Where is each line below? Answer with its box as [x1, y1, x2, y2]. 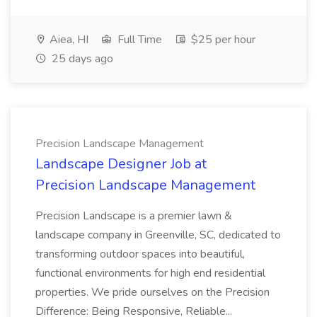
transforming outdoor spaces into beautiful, [35, 246, 245, 262]
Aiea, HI [47, 32, 88, 47]
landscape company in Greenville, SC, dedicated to [35, 227, 281, 243]
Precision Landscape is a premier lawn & [35, 208, 232, 224]
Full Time [115, 32, 162, 47]
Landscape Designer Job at [35, 154, 207, 173]
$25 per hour [188, 32, 255, 47]
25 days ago [49, 51, 113, 67]
